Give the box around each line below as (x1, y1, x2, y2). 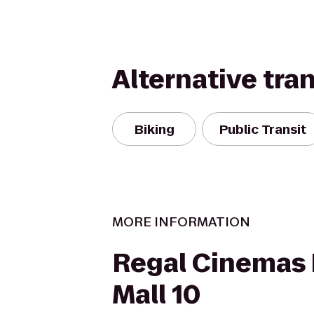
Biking (134, 120, 175, 138)
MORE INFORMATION (112, 213, 250, 231)
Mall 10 (112, 277, 200, 313)
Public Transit (219, 120, 306, 138)
